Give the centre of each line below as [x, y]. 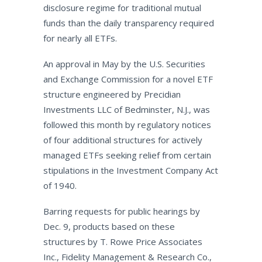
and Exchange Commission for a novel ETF [128, 79]
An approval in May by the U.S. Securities [124, 64]
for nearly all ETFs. [80, 38]
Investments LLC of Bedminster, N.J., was [126, 109]
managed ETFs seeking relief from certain [127, 155]
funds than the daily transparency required [128, 23]
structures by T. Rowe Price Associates [123, 242]
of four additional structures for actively [123, 140]
